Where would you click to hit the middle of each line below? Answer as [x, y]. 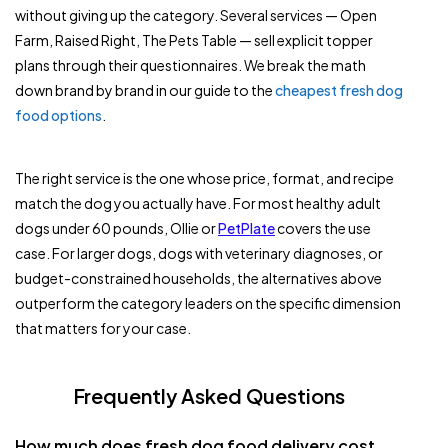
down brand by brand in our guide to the [145, 90]
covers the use [323, 228]
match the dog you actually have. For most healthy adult [198, 203]
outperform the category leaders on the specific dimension [208, 303]
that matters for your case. [103, 328]
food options [58, 115]
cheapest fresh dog [339, 90]
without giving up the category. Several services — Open [196, 15]
